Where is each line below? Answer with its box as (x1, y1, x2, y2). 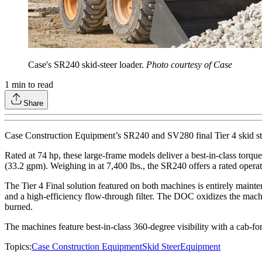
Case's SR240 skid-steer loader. (28, 60, 146, 70)
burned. (5, 202, 33, 212)
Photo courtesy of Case (146, 60, 232, 70)
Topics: (5, 242, 32, 252)
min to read (9, 80, 53, 90)
